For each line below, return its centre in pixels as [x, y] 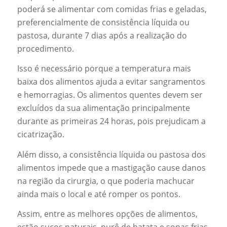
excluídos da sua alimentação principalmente [103, 108]
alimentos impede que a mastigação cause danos [111, 167]
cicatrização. [41, 135]
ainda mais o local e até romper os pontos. [99, 194]
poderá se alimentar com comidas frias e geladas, [112, 9]
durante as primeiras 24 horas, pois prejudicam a [111, 121]
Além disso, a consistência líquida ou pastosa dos [111, 154]
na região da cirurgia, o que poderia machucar [106, 181]
